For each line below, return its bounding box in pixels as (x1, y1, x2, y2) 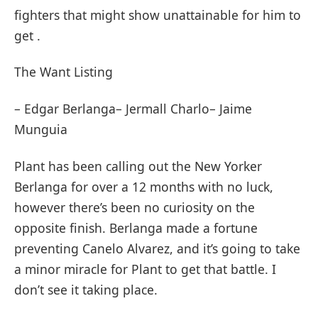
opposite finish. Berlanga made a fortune (14, 219, 258, 236)
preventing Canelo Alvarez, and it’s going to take (14, 239, 300, 257)
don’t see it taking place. (14, 280, 158, 298)
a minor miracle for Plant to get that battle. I (14, 260, 276, 278)
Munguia (14, 121, 67, 138)
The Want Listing (14, 63, 113, 81)
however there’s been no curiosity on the (14, 198, 255, 216)
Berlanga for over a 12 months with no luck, (14, 177, 273, 195)
